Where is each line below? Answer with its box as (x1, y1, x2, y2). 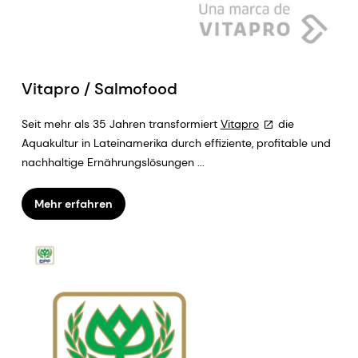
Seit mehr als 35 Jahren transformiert (21, 116, 221, 131)
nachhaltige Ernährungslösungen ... (21, 154, 205, 169)
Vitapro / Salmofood (21, 78, 177, 99)
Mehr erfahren (34, 196, 113, 211)
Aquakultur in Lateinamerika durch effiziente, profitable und (21, 135, 331, 150)
